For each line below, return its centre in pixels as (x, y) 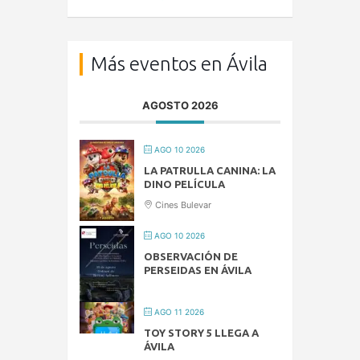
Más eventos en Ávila (179, 64)
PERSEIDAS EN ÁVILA (198, 270)
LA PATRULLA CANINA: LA (210, 171)
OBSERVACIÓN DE (191, 257)
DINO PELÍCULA (184, 184)
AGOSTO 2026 (180, 106)
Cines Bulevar (182, 205)
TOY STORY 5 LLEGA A (201, 333)
